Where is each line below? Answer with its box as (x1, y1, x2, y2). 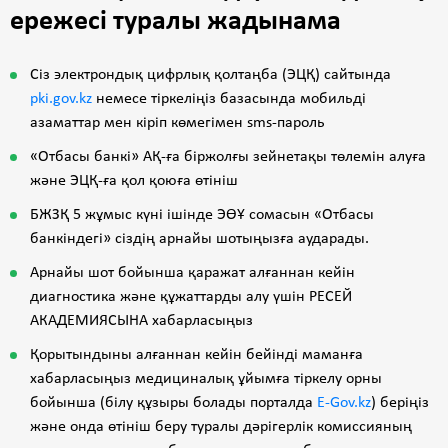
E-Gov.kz (317, 394, 371, 411)
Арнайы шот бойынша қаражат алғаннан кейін (30, 264, 355, 281)
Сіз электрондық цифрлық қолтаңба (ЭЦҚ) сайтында (30, 66, 391, 83)
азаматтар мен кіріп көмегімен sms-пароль (30, 114, 325, 131)
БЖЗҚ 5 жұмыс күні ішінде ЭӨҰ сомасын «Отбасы (30, 206, 374, 223)
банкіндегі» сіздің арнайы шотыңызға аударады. (30, 230, 369, 247)
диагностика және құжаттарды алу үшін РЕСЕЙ (30, 288, 352, 305)
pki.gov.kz (30, 90, 92, 107)
